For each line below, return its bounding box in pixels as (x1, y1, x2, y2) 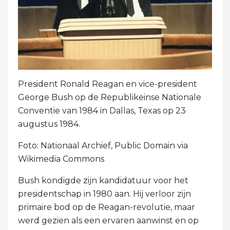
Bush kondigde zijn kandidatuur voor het (18, 175, 188, 185)
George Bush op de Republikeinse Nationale (18, 92, 201, 102)
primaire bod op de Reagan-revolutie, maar (18, 202, 195, 212)
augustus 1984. (18, 119, 80, 129)
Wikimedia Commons (18, 154, 104, 164)
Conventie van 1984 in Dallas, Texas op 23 (18, 105, 186, 116)
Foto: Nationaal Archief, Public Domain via (18, 140, 188, 150)
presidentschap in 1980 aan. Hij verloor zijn (18, 188, 191, 199)
